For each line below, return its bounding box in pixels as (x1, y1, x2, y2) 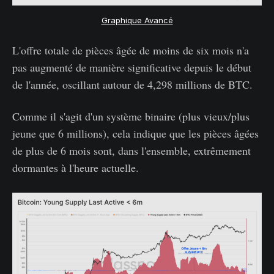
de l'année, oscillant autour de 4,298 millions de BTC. (12, 77, 253, 92)
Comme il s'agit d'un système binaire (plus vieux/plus (12, 109, 250, 124)
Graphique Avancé (101, 15, 173, 25)
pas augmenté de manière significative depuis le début (12, 60, 251, 75)
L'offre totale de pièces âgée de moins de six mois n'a (12, 43, 249, 58)
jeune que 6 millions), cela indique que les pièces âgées (12, 126, 259, 141)
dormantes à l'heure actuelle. (12, 160, 139, 176)
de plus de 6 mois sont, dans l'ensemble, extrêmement (12, 143, 251, 158)
